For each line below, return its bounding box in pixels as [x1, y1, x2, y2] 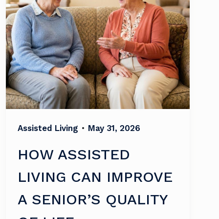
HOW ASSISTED [18, 146, 130, 163]
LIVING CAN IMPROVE [18, 168, 173, 185]
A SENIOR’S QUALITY [18, 191, 168, 208]
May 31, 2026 [88, 123, 140, 133]
